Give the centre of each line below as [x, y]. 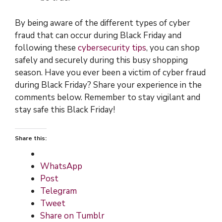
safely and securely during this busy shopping [101, 60]
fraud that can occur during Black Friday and [98, 35]
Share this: [31, 139]
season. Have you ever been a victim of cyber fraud [110, 72]
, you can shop [173, 48]
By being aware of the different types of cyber [103, 23]
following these [46, 48]
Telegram [58, 191]
